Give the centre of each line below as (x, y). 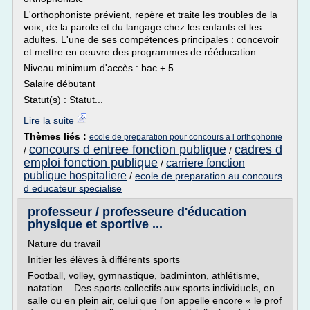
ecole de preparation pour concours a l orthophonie (186, 137)
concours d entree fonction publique (128, 149)
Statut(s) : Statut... (63, 100)
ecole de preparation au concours (209, 176)
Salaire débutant (60, 84)
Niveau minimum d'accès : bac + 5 (99, 68)
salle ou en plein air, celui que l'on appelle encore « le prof (155, 300)
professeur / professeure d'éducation (137, 212)
